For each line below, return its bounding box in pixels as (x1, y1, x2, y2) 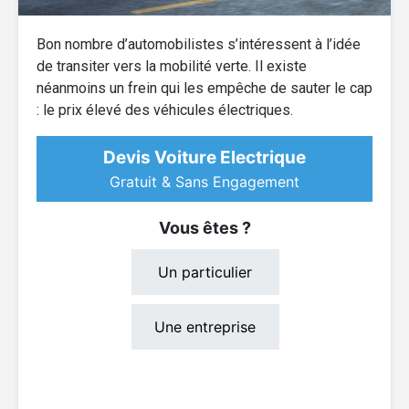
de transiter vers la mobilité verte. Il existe (37, 57, 307, 75)
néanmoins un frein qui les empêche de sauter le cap (37, 79, 372, 97)
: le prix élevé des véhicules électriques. (37, 100, 293, 119)
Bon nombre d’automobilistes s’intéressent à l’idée (37, 35, 361, 53)
